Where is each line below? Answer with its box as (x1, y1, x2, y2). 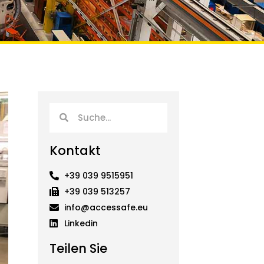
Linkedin (64, 217, 98, 229)
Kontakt (49, 141, 101, 159)
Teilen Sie (49, 239, 107, 257)
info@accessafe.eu (64, 201, 148, 213)
